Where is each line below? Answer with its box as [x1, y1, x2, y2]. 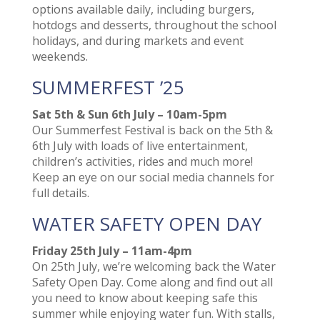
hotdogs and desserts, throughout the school [31, 17, 276, 34]
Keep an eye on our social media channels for [31, 169, 274, 186]
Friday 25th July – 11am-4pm [31, 243, 192, 259]
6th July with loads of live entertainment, [31, 138, 248, 154]
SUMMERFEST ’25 [31, 74, 184, 101]
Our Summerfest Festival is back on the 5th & [31, 122, 273, 139]
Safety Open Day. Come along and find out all [31, 274, 273, 291]
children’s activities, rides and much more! [31, 154, 253, 170]
